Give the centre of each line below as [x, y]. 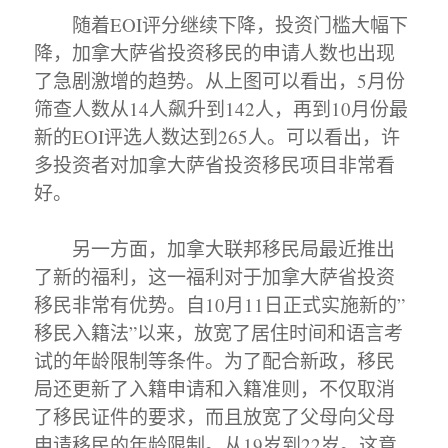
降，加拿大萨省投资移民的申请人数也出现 [215, 52]
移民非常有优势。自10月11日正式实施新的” [220, 304]
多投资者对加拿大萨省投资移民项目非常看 [215, 164]
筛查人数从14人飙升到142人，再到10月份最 [221, 108]
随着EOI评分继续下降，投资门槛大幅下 [221, 24]
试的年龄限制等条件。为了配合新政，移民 [215, 360]
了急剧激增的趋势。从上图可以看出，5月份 [220, 80]
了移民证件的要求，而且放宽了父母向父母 [215, 416]
